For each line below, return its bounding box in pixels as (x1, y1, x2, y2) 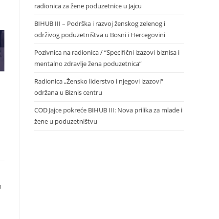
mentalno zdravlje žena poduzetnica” (34, 59, 142, 68)
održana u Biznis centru (34, 88, 102, 97)
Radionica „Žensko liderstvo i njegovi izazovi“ (34, 76, 163, 86)
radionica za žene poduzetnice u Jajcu (34, 1, 142, 10)
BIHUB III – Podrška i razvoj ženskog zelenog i (34, 19, 165, 28)
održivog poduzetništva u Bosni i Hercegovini (34, 30, 165, 39)
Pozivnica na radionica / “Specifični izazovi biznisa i (34, 47, 179, 57)
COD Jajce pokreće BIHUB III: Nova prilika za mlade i (34, 105, 182, 114)
